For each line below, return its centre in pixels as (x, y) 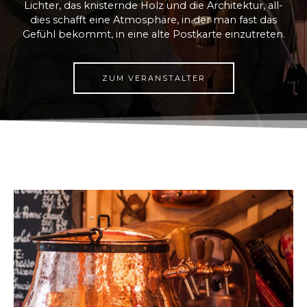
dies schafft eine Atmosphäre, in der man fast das (153, 20)
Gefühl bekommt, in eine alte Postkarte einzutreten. (153, 34)
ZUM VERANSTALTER (153, 78)
